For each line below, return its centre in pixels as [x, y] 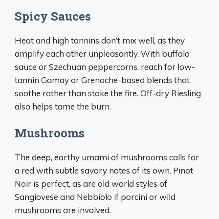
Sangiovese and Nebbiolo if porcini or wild [95, 197]
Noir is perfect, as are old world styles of [91, 183]
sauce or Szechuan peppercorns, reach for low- [105, 67]
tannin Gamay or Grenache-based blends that [102, 80]
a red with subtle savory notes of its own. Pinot [104, 170]
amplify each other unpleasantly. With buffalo [102, 54]
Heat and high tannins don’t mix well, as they [100, 40]
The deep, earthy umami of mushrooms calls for [107, 157]
